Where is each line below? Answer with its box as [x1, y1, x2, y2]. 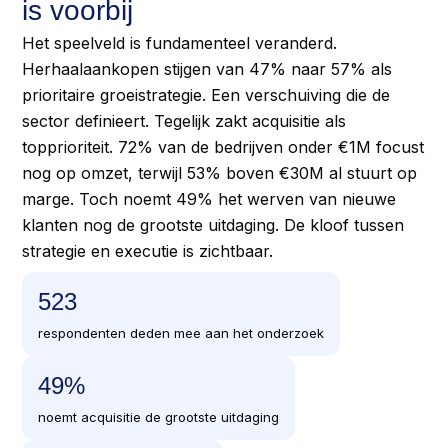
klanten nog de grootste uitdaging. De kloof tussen [22, 215, 405, 236]
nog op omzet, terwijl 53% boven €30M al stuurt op [22, 163, 418, 184]
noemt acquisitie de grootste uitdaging [38, 409, 280, 426]
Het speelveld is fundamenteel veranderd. [22, 33, 338, 54]
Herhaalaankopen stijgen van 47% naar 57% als [22, 59, 393, 80]
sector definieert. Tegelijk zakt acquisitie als [22, 111, 347, 132]
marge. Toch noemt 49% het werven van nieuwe [22, 189, 397, 210]
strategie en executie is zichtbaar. [22, 241, 274, 262]
